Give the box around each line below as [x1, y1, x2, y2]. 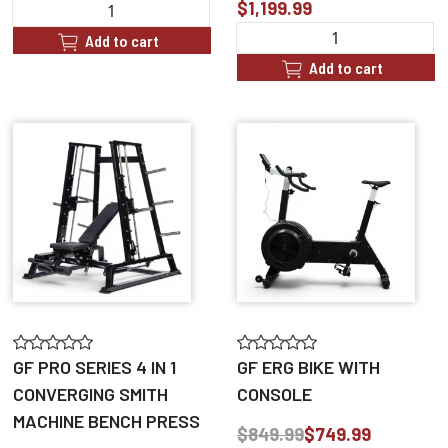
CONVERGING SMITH [13, 382, 168, 405]
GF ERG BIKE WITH [237, 355, 380, 378]
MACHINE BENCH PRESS [13, 409, 200, 432]
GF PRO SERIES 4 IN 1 [13, 355, 176, 378]
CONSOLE [237, 382, 312, 405]
